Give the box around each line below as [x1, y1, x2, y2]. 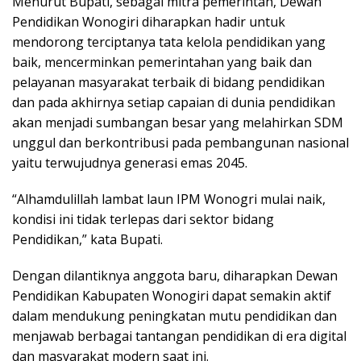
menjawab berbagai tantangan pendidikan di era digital [12, 327, 346, 346]
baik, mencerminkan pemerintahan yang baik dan [12, 53, 312, 72]
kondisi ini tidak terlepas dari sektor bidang [12, 210, 274, 229]
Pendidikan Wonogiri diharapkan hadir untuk [12, 13, 285, 31]
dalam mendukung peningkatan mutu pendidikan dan [12, 307, 337, 326]
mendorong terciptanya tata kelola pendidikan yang [12, 33, 326, 52]
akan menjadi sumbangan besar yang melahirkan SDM [12, 114, 343, 132]
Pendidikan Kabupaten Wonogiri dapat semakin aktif [12, 287, 331, 305]
